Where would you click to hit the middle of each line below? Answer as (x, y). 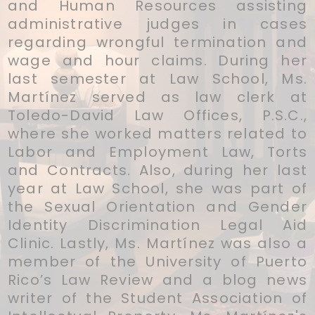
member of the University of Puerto (157, 261)
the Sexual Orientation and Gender (157, 206)
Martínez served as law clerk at (157, 97)
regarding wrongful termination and (157, 42)
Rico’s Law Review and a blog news (157, 279)
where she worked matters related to (157, 133)
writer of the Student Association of (157, 298)
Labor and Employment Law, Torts (157, 152)
